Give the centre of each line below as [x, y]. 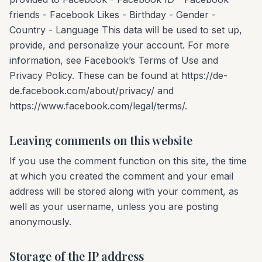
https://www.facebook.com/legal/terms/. [98, 106]
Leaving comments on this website [101, 140]
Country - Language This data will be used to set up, [126, 30]
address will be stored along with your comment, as [124, 191]
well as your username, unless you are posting [114, 206]
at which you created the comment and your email [121, 176]
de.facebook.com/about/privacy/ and [92, 91]
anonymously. [40, 222]
